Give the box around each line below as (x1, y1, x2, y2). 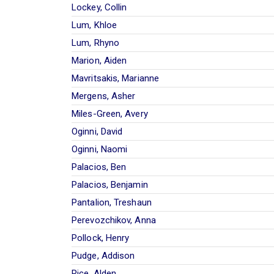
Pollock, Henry (72, 232, 130, 243)
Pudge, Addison (72, 250, 135, 261)
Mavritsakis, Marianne (72, 72, 160, 84)
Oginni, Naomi (72, 143, 128, 155)
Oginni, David (72, 125, 123, 137)
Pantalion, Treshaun (72, 196, 152, 208)
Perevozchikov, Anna (72, 214, 156, 226)
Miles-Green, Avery (72, 108, 148, 119)
